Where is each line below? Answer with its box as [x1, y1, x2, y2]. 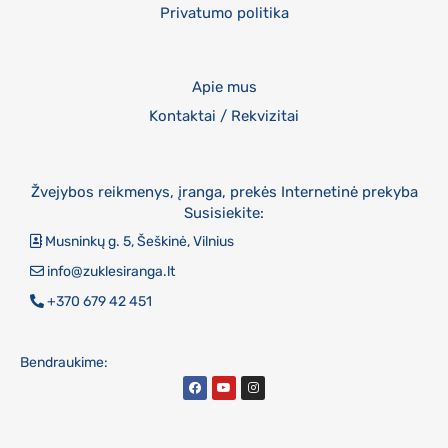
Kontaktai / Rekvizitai [149, 107, 299, 125]
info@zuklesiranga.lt [47, 262, 175, 280]
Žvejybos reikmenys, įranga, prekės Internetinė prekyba [30, 182, 418, 201]
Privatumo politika [159, 3, 289, 22]
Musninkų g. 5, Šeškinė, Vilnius [45, 232, 234, 250]
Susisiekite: [184, 203, 264, 222]
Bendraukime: [20, 354, 108, 371]
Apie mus [191, 78, 257, 96]
